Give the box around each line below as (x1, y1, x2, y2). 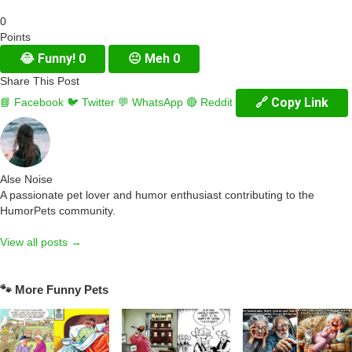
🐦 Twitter (67, 95, 115, 108)
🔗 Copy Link (255, 94, 328, 110)
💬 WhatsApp (118, 95, 183, 108)
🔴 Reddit (186, 95, 233, 108)
